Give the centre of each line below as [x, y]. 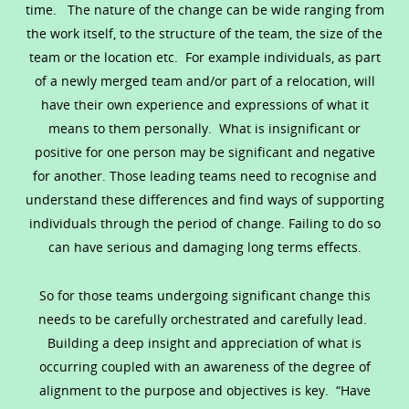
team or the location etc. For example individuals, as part [204, 57]
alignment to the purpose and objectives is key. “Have [204, 390]
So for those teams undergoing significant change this [204, 295]
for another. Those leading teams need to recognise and [204, 175]
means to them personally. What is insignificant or [204, 128]
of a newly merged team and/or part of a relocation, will [204, 80]
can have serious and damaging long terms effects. [204, 246]
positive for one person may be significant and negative [204, 152]
